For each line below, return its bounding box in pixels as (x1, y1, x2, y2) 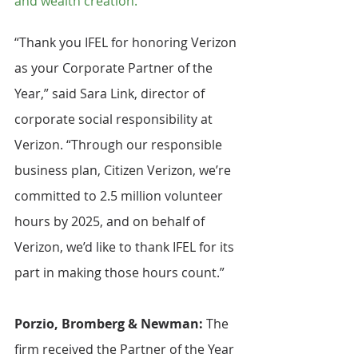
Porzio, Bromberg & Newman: (14, 315, 206, 333)
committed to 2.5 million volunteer (14, 187, 226, 205)
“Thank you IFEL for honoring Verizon (14, 34, 240, 52)
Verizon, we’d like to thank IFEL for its (14, 238, 237, 257)
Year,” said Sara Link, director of (14, 85, 208, 103)
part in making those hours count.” (14, 264, 225, 282)
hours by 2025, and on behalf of (14, 213, 208, 231)
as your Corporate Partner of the (14, 59, 216, 78)
